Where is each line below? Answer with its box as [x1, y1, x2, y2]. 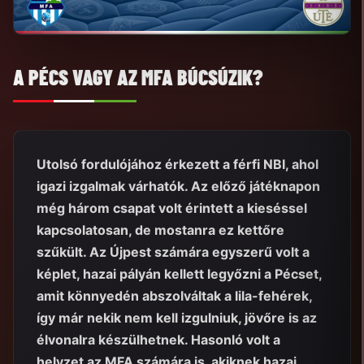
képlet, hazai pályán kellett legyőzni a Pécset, [37, 265, 322, 282]
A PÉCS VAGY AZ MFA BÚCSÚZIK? [13, 63, 263, 89]
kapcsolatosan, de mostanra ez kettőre [37, 221, 284, 238]
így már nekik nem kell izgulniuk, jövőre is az [37, 309, 317, 326]
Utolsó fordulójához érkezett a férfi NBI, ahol [37, 155, 318, 172]
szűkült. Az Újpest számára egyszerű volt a [37, 243, 310, 260]
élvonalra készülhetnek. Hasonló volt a [37, 331, 280, 348]
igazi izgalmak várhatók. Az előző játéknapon [37, 177, 320, 194]
